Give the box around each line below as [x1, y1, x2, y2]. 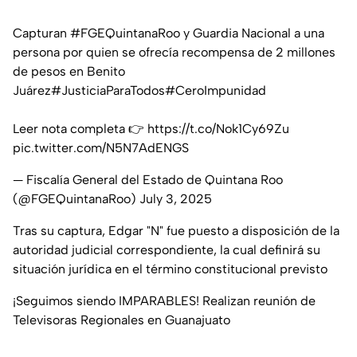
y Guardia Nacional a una [180, 25, 324, 41]
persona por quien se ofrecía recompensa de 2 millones [13, 45, 335, 61]
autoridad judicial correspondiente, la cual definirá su [13, 242, 320, 258]
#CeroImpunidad [165, 83, 266, 99]
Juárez [13, 83, 51, 99]
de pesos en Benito [13, 64, 125, 80]
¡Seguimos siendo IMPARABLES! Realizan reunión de [13, 293, 316, 309]
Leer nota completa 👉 [13, 121, 147, 137]
